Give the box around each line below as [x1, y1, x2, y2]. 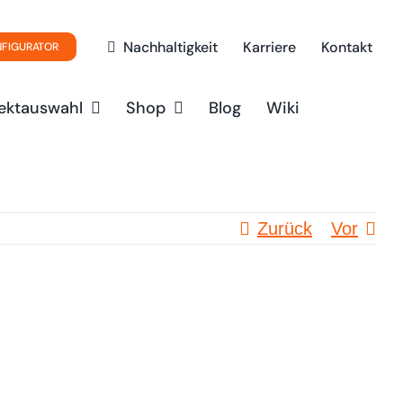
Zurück [257, 219, 312, 238]
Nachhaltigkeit [123, 37, 219, 57]
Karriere [243, 37, 297, 57]
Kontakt [321, 37, 373, 57]
